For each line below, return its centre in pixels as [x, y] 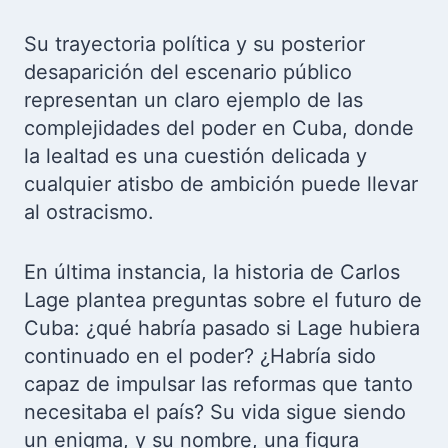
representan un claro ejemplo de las [193, 100]
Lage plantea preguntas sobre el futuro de [223, 300]
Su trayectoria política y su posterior [194, 44]
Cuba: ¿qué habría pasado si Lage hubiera [222, 328]
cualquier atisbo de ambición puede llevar [221, 184]
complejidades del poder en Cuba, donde [219, 128]
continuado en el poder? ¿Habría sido [200, 356]
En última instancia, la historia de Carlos [212, 272]
